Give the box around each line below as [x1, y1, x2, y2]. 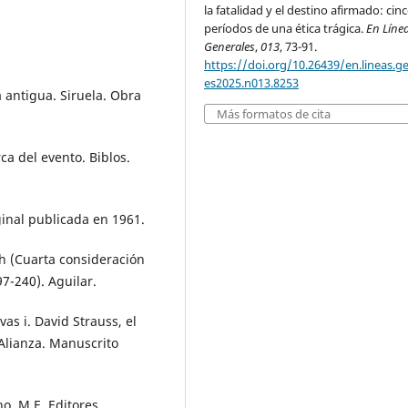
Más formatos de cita [217, 106, 331, 123]
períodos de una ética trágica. [204, 20, 367, 37]
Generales [204, 38, 256, 56]
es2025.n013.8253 [204, 75, 300, 92]
